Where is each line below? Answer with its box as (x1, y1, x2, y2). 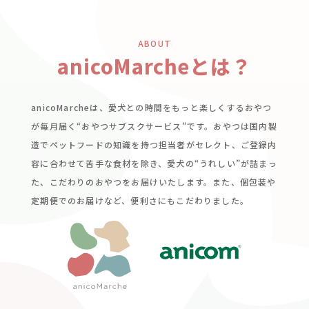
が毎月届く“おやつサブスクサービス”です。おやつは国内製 (31, 120, 277, 132)
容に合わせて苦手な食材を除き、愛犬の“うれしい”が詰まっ (31, 157, 277, 170)
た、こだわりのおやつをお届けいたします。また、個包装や (31, 176, 277, 188)
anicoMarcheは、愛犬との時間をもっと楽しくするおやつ (31, 101, 272, 114)
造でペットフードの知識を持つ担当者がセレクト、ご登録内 (31, 139, 277, 151)
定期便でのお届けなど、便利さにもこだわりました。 (31, 195, 250, 207)
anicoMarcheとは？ (57, 51, 252, 81)
